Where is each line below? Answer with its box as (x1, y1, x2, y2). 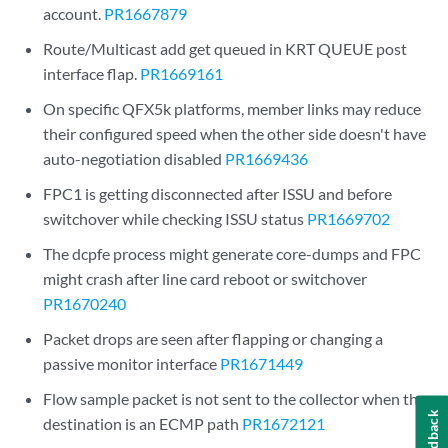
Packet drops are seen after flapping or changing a (43, 329, 384, 348)
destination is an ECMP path (43, 414, 243, 433)
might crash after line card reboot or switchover (43, 269, 368, 288)
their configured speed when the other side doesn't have (43, 124, 427, 143)
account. (43, 4, 105, 23)
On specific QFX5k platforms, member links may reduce (43, 99, 422, 118)
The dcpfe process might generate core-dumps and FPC (43, 244, 422, 263)
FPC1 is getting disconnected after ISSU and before (43, 184, 393, 203)
